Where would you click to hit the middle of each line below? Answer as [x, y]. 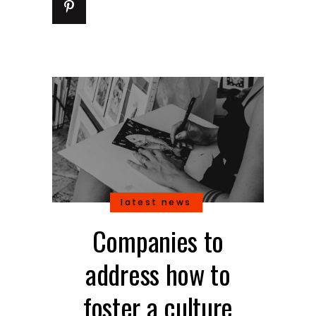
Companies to [158, 241]
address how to [158, 274]
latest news [156, 202]
